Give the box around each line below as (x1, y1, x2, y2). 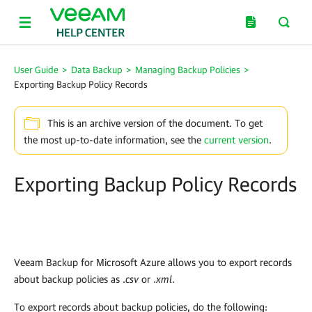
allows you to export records (165, 256, 292, 268)
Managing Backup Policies (135, 64, 240, 75)
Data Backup (71, 64, 123, 75)
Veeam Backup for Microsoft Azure (14, 256, 165, 268)
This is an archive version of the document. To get (47, 117, 263, 129)
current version (204, 133, 269, 146)
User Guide (14, 64, 58, 75)
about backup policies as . (14, 272, 125, 285)
